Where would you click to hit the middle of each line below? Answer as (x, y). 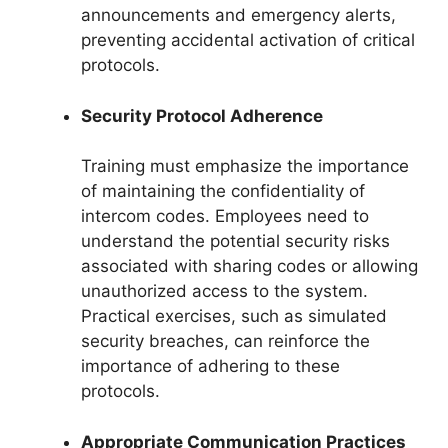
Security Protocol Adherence (202, 115)
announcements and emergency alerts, (238, 15)
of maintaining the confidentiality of (223, 191)
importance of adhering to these (210, 366)
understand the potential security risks (235, 241)
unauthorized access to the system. (224, 291)
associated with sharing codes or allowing (249, 266)
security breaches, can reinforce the (225, 341)
